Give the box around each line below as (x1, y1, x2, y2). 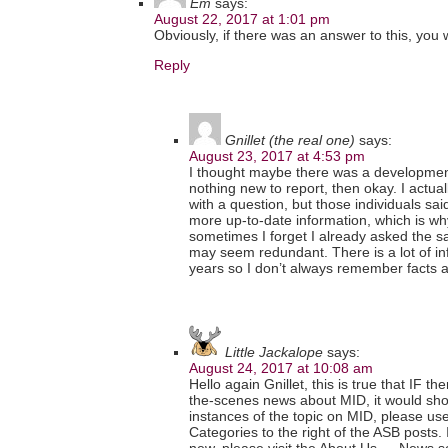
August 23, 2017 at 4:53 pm (189, 148, 365, 165)
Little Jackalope (225, 344, 323, 361)
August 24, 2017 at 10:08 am (189, 360, 373, 377)
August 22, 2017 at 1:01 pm (154, 11, 330, 28)
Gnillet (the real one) (225, 132, 355, 149)
